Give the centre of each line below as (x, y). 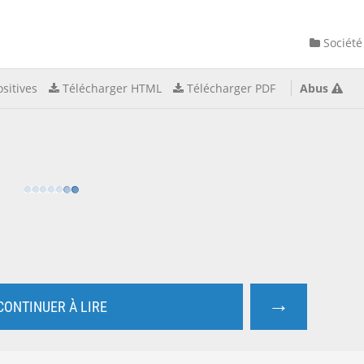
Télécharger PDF (231, 88)
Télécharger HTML (112, 88)
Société (341, 43)
